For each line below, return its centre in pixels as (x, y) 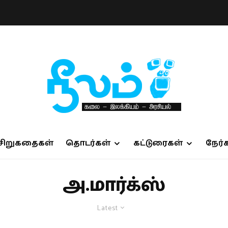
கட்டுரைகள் (158, 143)
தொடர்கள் (88, 143)
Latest (108, 208)
